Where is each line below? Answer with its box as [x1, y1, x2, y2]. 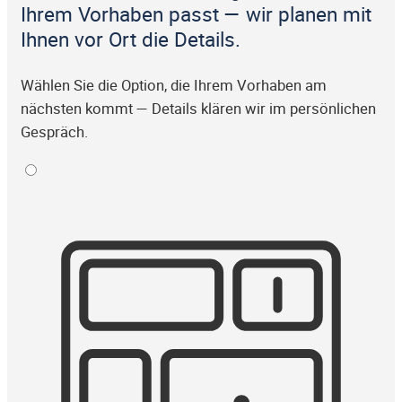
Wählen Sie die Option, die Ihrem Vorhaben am [21, 74, 327, 95]
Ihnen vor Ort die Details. [21, 25, 240, 54]
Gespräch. [21, 121, 88, 142]
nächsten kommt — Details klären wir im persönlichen [21, 98, 376, 118]
